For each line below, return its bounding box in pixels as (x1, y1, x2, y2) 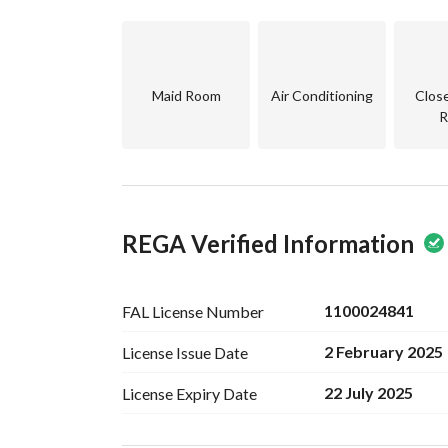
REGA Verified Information (122, 229, 414, 258)
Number (206, 301, 264, 321)
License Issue (122, 342, 211, 362)
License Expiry (122, 383, 220, 403)
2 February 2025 (324, 342, 444, 361)
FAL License (122, 301, 203, 321)
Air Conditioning (271, 87, 373, 104)
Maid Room (151, 87, 221, 104)
